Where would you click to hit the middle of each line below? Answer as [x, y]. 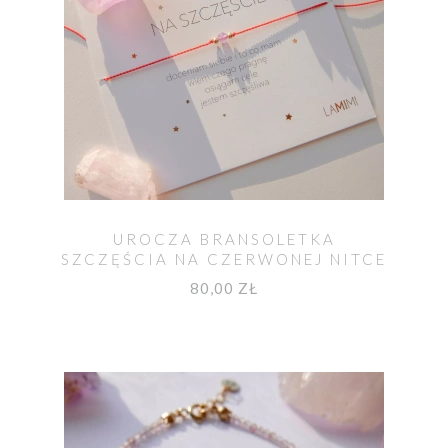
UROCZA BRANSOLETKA [224, 239]
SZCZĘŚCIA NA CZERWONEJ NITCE [224, 259]
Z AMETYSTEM [224, 279]
